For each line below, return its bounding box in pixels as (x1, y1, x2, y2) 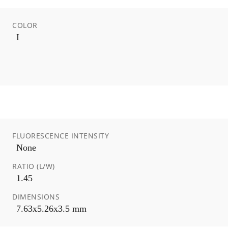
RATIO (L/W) (12, 161, 55, 171)
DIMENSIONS (12, 191, 60, 202)
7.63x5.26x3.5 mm (16, 203, 87, 214)
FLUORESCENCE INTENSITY (12, 130, 109, 140)
